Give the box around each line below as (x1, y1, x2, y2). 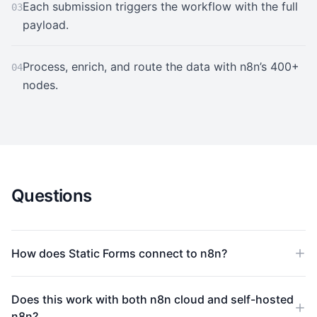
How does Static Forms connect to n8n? (11, 246, 227, 260)
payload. (23, 18, 69, 32)
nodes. (23, 78, 58, 92)
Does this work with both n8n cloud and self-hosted (11, 292, 294, 306)
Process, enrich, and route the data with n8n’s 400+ (23, 59, 299, 74)
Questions (11, 185, 92, 206)
